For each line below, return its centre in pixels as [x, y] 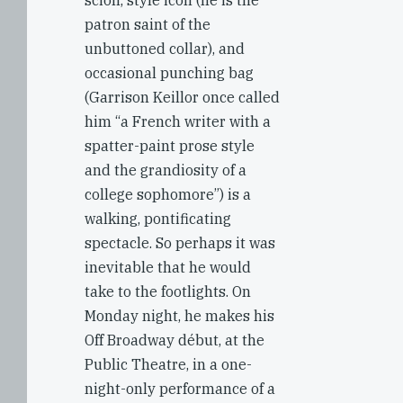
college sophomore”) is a [168, 194]
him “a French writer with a [178, 121]
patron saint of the [148, 24]
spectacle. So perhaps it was [180, 243]
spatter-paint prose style [170, 146]
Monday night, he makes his [179, 316]
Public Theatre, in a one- [168, 364]
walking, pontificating [158, 219]
